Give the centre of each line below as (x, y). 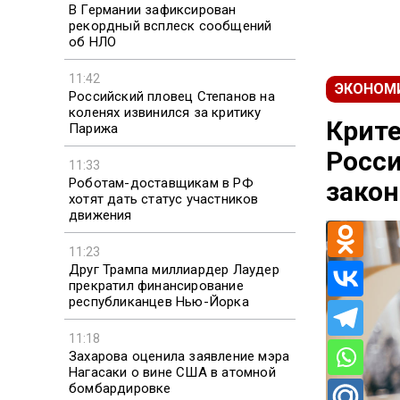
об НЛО (93, 42)
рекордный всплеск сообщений (171, 25)
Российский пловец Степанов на (172, 96)
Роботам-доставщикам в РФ (161, 183)
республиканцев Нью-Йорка (159, 301)
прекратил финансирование (156, 285)
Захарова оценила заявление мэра (179, 356)
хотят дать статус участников (164, 199)
